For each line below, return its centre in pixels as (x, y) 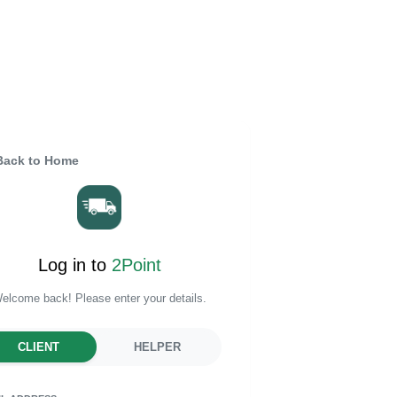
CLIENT (39, 346)
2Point (136, 265)
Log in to (74, 265)
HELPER (157, 346)
